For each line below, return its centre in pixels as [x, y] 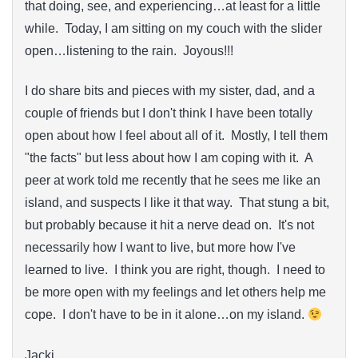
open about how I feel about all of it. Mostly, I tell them [176, 136]
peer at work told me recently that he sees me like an [173, 181]
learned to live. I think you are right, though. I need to [175, 270]
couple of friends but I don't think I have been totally [169, 113]
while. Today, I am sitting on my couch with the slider [173, 28]
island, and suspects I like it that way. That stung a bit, [177, 203]
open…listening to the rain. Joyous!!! [129, 50]
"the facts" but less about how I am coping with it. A [169, 158]
